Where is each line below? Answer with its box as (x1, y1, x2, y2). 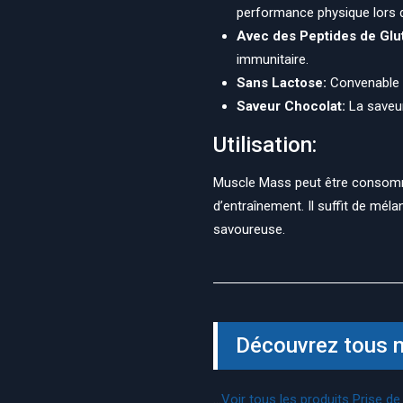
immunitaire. (237, 51, 309, 67)
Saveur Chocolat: (237, 98, 345, 114)
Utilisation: (213, 132, 317, 157)
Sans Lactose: (237, 75, 327, 91)
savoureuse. (213, 221, 285, 237)
